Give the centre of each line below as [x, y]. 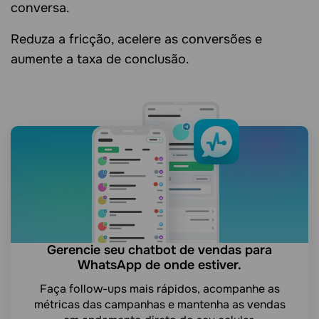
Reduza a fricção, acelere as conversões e [136, 39]
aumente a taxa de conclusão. [100, 59]
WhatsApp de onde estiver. [159, 265]
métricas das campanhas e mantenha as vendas [159, 304]
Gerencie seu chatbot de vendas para [159, 250]
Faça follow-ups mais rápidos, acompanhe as [159, 288]
